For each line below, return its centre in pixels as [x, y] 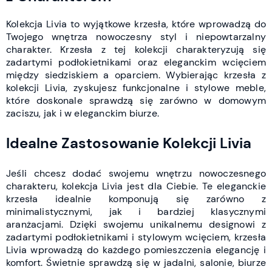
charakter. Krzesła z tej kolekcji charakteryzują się [136, 49]
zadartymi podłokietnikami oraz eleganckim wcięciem [136, 62]
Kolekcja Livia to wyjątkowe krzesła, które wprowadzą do [136, 24]
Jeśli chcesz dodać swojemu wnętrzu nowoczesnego [136, 173]
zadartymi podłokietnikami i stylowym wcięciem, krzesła [136, 237]
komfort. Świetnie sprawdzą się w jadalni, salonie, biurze [136, 262]
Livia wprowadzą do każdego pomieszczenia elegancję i [136, 250]
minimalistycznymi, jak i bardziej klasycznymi [136, 211]
